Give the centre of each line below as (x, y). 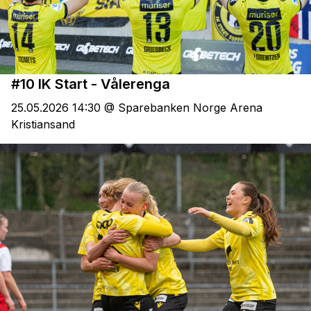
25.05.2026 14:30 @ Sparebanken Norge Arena (137, 108)
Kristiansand (43, 125)
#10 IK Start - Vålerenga (91, 84)
